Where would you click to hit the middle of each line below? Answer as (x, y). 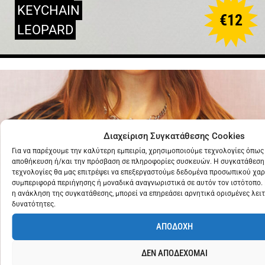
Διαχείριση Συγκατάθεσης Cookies (174, 136)
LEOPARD (45, 30)
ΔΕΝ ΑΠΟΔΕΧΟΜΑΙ (174, 253)
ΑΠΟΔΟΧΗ (174, 227)
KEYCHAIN (49, 10)
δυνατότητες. (34, 204)
